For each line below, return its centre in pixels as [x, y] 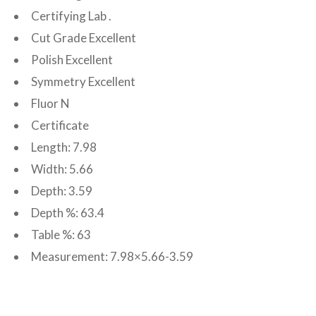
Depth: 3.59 [62, 191]
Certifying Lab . [71, 16]
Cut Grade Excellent [84, 38]
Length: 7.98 [64, 147]
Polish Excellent [72, 60]
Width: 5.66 [62, 169]
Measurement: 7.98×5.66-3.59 [112, 256]
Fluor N [50, 103]
